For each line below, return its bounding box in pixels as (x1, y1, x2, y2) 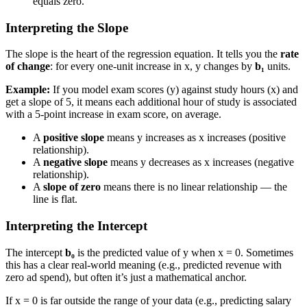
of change (5, 60, 50, 73)
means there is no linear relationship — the (101, 181, 287, 193)
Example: (5, 84, 50, 96)
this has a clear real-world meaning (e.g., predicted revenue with (5, 258, 282, 271)
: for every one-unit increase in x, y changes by (50, 60, 255, 73)
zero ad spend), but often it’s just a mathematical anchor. (5, 271, 247, 283)
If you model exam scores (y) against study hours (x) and (50, 84, 298, 96)
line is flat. (33, 193, 77, 206)
